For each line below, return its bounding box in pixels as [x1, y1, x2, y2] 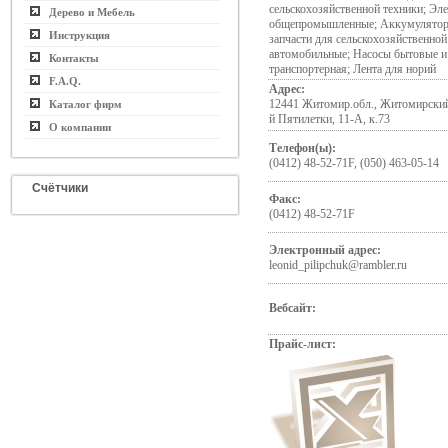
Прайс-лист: [269, 337, 336, 351]
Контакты [40, 52, 99, 64]
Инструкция [40, 29, 110, 41]
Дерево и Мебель [40, 6, 135, 18]
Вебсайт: [269, 301, 316, 315]
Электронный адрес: [269, 243, 381, 257]
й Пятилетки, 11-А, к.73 [269, 112, 390, 126]
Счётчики [32, 181, 88, 195]
